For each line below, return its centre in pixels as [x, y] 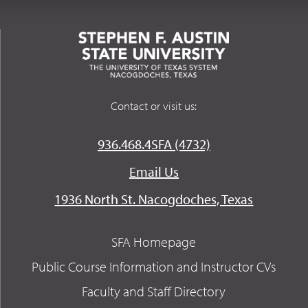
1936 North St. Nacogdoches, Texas [154, 199]
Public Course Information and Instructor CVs [154, 266]
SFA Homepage [154, 241]
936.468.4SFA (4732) [154, 144]
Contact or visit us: [154, 105]
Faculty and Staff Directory [154, 291]
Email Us [154, 171]
